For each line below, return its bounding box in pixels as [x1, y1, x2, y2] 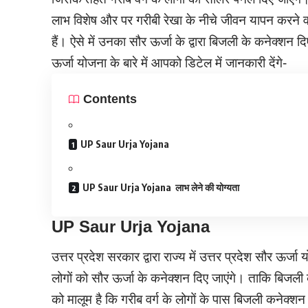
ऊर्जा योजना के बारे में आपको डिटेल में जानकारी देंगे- [52, 56, 287, 71]
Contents [83, 91, 137, 106]
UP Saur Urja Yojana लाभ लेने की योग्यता [82, 181, 240, 194]
